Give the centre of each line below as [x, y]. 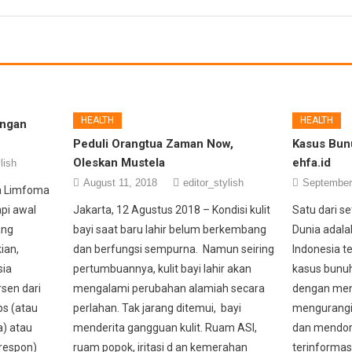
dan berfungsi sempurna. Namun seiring [174, 249]
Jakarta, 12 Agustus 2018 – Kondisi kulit [172, 209]
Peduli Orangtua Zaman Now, [154, 143]
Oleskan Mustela [119, 162]
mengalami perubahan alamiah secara [169, 288]
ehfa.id [311, 162]
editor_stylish [214, 182]
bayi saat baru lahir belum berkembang [170, 229]
